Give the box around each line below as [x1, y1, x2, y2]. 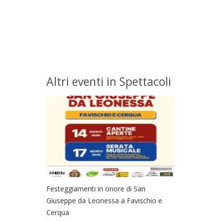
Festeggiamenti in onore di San [46, 184, 146, 193]
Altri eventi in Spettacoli [46, 73, 171, 89]
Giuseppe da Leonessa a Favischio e [46, 195, 162, 205]
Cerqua [46, 207, 69, 217]
